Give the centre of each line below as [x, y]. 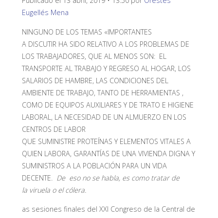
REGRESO [124, 68]
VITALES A [174, 141]
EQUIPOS [70, 105]
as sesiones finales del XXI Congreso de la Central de [108, 209]
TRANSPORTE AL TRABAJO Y [65, 68]
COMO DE [38, 105]
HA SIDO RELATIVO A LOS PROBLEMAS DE [123, 44]
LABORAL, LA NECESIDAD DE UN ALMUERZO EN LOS [104, 117]
